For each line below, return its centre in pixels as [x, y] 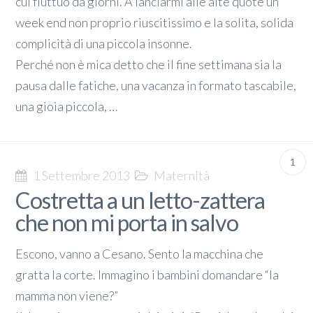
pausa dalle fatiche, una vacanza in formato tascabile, [156, 86]
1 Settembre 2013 [82, 176]
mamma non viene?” [67, 295]
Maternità [182, 176]
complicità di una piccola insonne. [104, 44]
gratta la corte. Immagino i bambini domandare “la [147, 274]
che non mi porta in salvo [127, 223]
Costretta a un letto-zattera [140, 201]
